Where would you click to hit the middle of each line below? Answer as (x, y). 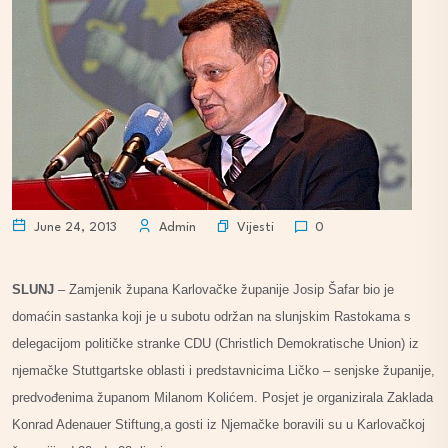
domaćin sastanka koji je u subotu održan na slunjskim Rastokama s (211, 316)
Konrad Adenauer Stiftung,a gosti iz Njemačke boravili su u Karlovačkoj (218, 424)
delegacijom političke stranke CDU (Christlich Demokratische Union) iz (215, 343)
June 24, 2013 (73, 227)
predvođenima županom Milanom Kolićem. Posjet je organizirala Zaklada (222, 397)
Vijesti (255, 227)
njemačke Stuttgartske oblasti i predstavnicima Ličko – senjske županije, (223, 370)
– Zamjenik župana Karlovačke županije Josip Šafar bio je (224, 289)
